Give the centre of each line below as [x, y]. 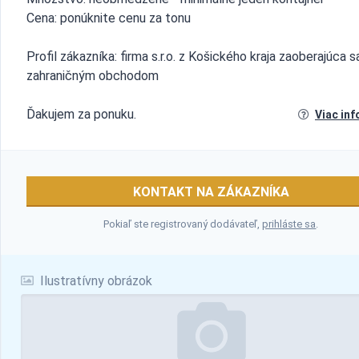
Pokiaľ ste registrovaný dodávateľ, [183, 224]
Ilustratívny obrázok [95, 281]
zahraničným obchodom [93, 76]
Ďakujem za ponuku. [81, 114]
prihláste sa [289, 224]
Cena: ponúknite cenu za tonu [109, 18]
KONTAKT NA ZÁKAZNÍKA [211, 192]
